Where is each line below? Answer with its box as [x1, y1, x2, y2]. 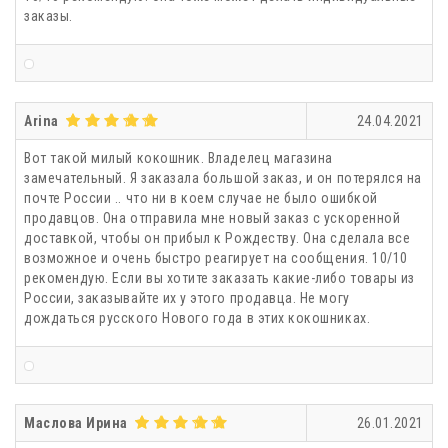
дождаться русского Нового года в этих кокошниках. [24, 309, 371, 326]
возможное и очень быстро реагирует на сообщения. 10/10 [24, 249, 408, 266]
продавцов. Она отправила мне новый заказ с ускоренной [24, 209, 401, 226]
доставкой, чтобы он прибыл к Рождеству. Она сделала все [24, 229, 411, 246]
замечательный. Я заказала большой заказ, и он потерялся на [24, 169, 422, 186]
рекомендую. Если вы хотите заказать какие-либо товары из [24, 269, 415, 286]
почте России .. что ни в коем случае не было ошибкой [24, 189, 378, 206]
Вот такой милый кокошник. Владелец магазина [24, 149, 333, 166]
